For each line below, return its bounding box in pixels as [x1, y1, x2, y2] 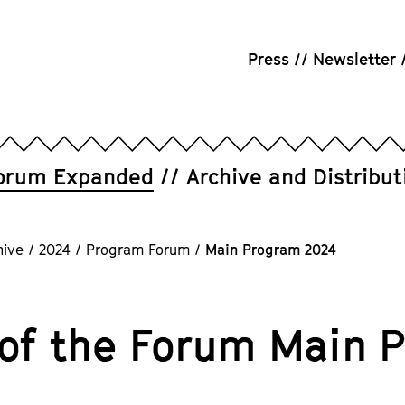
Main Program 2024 [205, 240, 336, 259]
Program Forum [86, 240, 190, 259]
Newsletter [313, 49, 396, 69]
